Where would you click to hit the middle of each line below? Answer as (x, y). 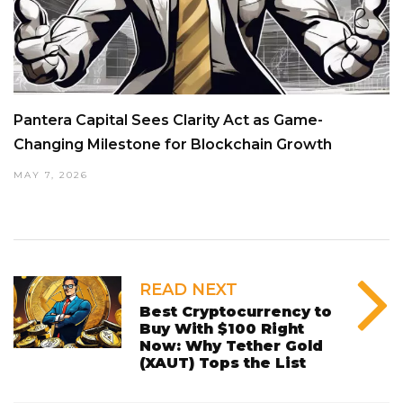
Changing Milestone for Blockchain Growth (173, 144)
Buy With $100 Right (222, 328)
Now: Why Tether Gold (231, 345)
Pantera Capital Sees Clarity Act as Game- (168, 120)
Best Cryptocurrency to (236, 311)
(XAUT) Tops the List (223, 363)
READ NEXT (188, 289)
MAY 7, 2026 (51, 175)
